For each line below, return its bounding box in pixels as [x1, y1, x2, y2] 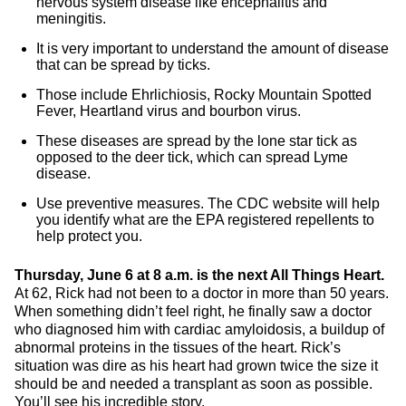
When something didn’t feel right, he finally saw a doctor [14, 304, 372, 319]
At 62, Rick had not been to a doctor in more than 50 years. [14, 285, 389, 301]
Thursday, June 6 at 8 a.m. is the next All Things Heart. [14, 267, 384, 283]
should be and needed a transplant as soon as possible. [14, 376, 372, 391]
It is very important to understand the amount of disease [36, 41, 389, 56]
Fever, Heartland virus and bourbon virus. [36, 103, 301, 119]
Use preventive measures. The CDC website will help [36, 196, 380, 211]
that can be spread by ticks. [36, 57, 210, 72]
